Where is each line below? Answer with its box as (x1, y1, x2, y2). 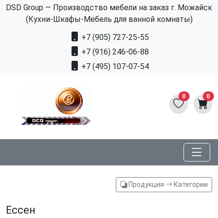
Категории (172, 181, 208, 189)
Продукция (127, 181, 165, 189)
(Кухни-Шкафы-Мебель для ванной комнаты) (25, 15, 193, 24)
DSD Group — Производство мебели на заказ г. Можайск (6, 3, 212, 12)
